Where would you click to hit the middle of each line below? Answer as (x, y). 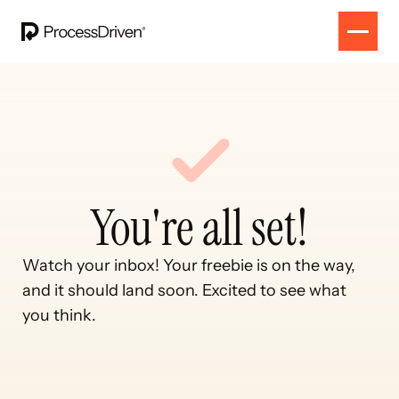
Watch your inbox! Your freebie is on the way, (188, 265)
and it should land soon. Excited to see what (184, 290)
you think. (59, 315)
